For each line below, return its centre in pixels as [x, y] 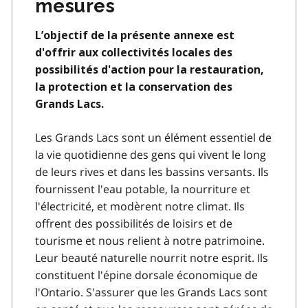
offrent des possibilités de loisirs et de [134, 223]
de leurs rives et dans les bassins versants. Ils [152, 172]
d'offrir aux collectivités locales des [134, 52]
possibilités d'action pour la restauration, [150, 69]
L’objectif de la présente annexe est [135, 35]
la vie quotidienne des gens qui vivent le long [151, 154]
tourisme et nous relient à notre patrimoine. [150, 240]
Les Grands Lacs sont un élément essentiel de [153, 137]
